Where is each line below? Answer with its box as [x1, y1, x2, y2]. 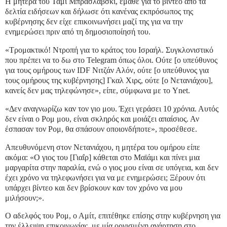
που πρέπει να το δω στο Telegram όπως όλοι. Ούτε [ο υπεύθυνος [5, 55, 217, 64]
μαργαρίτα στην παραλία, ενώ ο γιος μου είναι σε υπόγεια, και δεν [5, 163, 218, 172]
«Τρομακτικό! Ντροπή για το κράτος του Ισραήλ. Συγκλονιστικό [5, 45, 213, 54]
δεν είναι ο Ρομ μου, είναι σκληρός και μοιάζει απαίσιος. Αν [5, 114, 199, 123]
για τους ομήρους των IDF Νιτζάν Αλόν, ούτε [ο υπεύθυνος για [5, 65, 209, 74]
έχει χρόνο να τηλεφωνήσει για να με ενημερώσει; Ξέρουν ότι [5, 173, 205, 182]
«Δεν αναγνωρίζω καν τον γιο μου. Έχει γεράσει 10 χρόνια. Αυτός [5, 104, 218, 113]
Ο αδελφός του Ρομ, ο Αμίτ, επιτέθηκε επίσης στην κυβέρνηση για [5, 211, 220, 220]
